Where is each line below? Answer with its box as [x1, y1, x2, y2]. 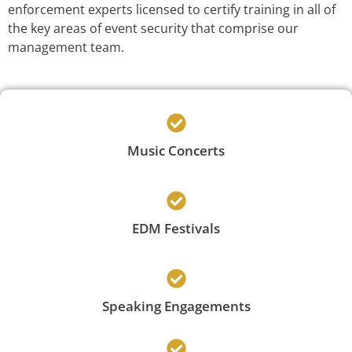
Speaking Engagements [101, 297, 251, 316]
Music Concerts [127, 141, 225, 160]
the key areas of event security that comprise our [8, 20, 299, 38]
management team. [8, 38, 124, 57]
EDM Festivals [132, 219, 220, 238]
